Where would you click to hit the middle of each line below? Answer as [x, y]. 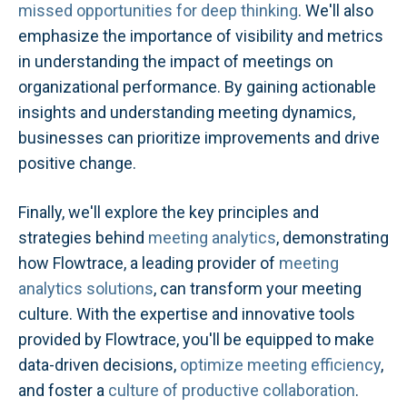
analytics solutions [86, 288]
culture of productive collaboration [232, 390]
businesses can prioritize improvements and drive [199, 138]
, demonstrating [333, 237]
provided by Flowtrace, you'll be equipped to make [196, 339]
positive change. [77, 164]
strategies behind [83, 237]
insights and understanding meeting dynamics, [187, 113]
